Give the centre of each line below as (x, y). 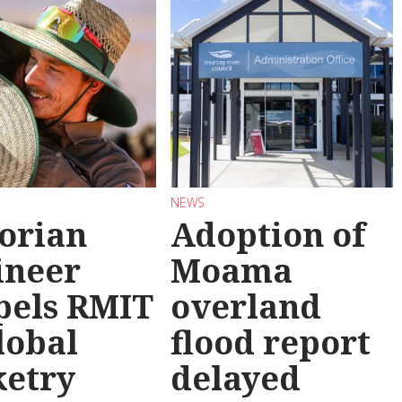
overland (245, 306)
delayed (235, 378)
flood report (270, 342)
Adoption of (267, 234)
